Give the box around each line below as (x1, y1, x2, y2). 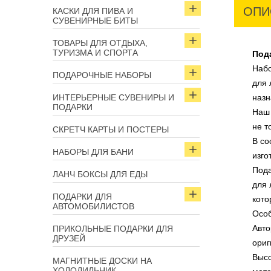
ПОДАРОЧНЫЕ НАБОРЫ (53, 70, 151, 80)
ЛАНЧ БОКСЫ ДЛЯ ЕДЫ (53, 169, 148, 179)
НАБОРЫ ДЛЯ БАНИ (53, 147, 134, 157)
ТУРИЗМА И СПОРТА (53, 48, 138, 57)
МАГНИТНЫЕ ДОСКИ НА (53, 256, 152, 266)
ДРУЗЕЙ (53, 233, 85, 243)
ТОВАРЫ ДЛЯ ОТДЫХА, (53, 38, 148, 48)
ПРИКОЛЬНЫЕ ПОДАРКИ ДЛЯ (53, 224, 173, 233)
